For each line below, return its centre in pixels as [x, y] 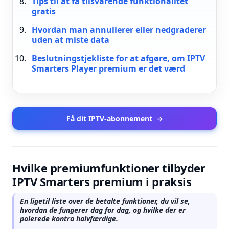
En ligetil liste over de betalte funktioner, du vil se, [105, 201]
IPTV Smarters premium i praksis [102, 181]
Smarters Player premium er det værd [108, 68]
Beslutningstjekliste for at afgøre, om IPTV [118, 58]
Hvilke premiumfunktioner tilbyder [109, 168]
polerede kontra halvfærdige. [69, 219]
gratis [43, 11]
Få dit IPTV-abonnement [109, 118]
